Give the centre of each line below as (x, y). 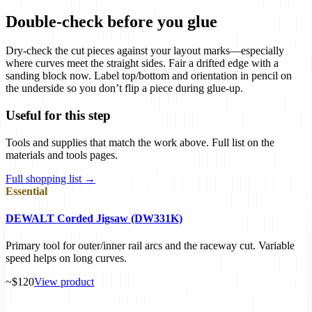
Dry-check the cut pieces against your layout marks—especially (145, 51)
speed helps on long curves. (66, 258)
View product (64, 282)
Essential (26, 191)
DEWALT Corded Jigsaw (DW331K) (94, 219)
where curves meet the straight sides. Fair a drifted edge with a (142, 63)
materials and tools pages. (62, 155)
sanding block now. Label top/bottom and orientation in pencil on (149, 76)
